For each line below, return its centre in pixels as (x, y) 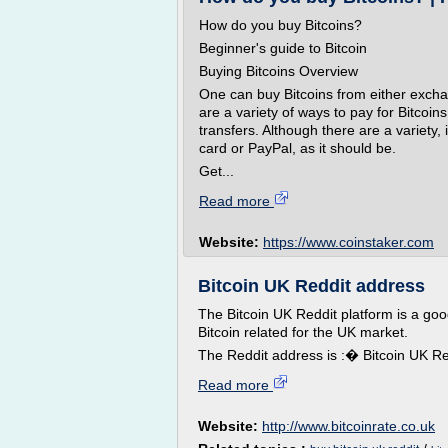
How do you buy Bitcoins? (280, 25)
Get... (216, 171)
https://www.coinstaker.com (348, 242)
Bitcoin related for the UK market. (303, 332)
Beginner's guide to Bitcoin (283, 48)
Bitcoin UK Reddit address (311, 286)
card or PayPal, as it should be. (297, 148)
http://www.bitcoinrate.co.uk (348, 426)
